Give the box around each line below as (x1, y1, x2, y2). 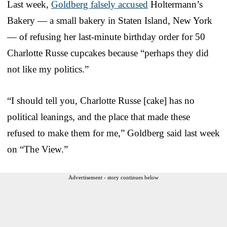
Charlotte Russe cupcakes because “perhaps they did (7, 47, 209, 58)
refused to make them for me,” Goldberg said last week (7, 127, 220, 138)
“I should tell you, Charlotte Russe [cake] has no (7, 95, 195, 106)
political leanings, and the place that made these (7, 111, 190, 122)
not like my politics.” (7, 63, 89, 74)
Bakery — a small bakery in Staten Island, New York (7, 15, 212, 26)
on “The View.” (7, 143, 68, 155)
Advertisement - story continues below (68, 174, 159, 180)
